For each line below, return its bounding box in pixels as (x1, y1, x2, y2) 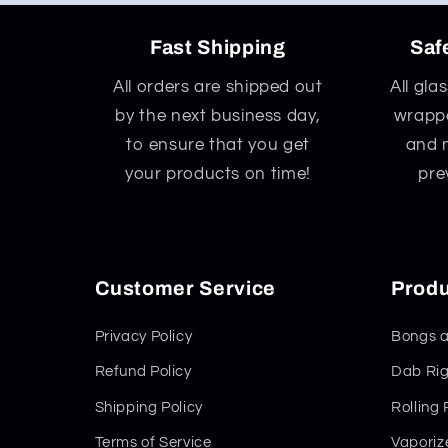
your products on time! (124, 164, 311, 183)
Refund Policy (94, 364, 192, 380)
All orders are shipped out (113, 77, 323, 96)
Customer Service (94, 278, 277, 300)
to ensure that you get (125, 135, 310, 154)
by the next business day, (115, 106, 321, 125)
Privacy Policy (94, 329, 193, 345)
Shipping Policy (94, 400, 203, 416)
